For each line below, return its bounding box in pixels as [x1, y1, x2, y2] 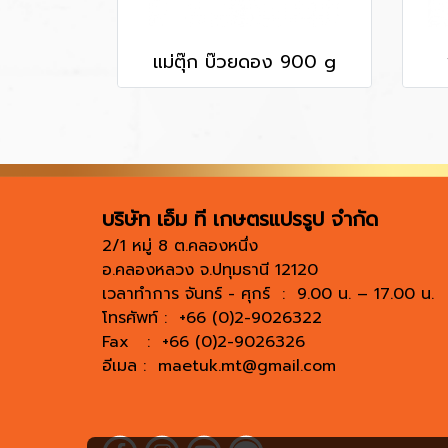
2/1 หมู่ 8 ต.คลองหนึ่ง [102, 233, 258, 258]
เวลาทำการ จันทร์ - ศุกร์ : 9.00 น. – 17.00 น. [102, 281, 434, 306]
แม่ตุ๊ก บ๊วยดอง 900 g [153, 47, 336, 76]
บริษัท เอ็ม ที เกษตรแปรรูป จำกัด [102, 203, 385, 234]
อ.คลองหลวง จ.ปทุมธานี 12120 [102, 257, 318, 282]
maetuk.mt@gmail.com [158, 353, 336, 378]
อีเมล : [102, 353, 158, 378]
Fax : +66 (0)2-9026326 [102, 329, 305, 354]
